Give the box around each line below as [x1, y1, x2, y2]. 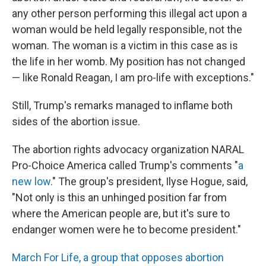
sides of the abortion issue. [12, 115, 140, 128]
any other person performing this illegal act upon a [12, 7, 247, 20]
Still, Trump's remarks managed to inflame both [12, 99, 233, 112]
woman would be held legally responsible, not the [12, 23, 242, 36]
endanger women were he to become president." [12, 223, 241, 236]
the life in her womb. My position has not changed [12, 55, 245, 68]
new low [12, 175, 50, 188]
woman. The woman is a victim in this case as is [12, 39, 238, 52]
